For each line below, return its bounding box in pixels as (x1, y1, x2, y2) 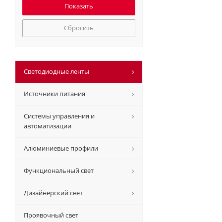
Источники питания (24, 89, 85, 98)
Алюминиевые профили (24, 144, 98, 153)
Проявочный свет (24, 211, 78, 220)
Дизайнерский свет (24, 188, 83, 197)
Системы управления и (24, 111, 95, 120)
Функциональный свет (24, 166, 94, 175)
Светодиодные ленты (24, 67, 89, 76)
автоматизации (24, 121, 71, 130)
